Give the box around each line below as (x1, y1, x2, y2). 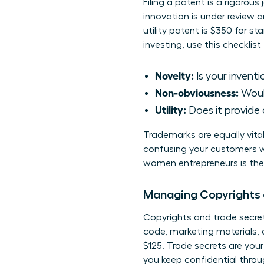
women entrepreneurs (143, 159, 238, 169)
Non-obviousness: (155, 85, 239, 99)
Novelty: (155, 68, 194, 82)
